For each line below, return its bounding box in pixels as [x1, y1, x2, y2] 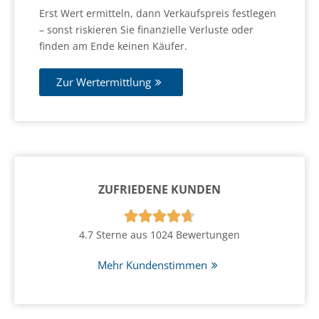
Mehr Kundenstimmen [97, 257, 207, 272]
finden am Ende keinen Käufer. [39, 38, 187, 53]
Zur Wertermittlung [56, 74, 151, 89]
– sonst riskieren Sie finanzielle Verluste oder [39, 22, 253, 36]
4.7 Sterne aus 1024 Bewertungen [79, 227, 240, 241]
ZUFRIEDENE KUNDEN [98, 181, 221, 197]
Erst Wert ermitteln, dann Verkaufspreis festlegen [39, 6, 276, 20]
